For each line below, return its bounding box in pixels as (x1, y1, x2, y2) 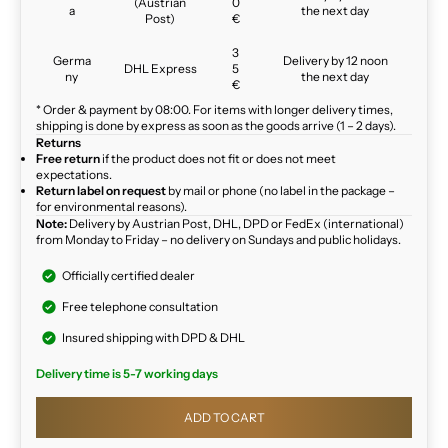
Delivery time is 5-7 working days (36, 366, 218, 382)
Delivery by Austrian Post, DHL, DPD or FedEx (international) (67, 216, 404, 232)
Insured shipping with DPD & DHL (62, 330, 245, 346)
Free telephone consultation (62, 299, 218, 315)
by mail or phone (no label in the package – (166, 183, 395, 199)
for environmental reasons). (36, 199, 187, 215)
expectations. (36, 167, 112, 183)
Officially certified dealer (62, 268, 195, 284)
